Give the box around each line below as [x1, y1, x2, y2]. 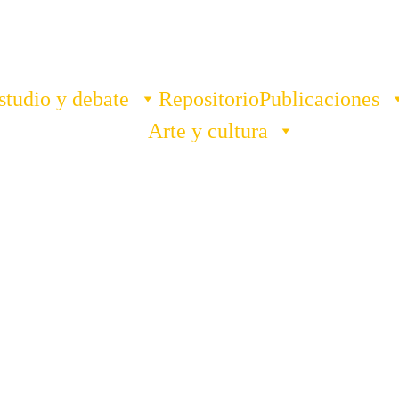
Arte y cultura [147, 119, 268, 142]
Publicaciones [259, 87, 379, 110]
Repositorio [159, 87, 259, 110]
